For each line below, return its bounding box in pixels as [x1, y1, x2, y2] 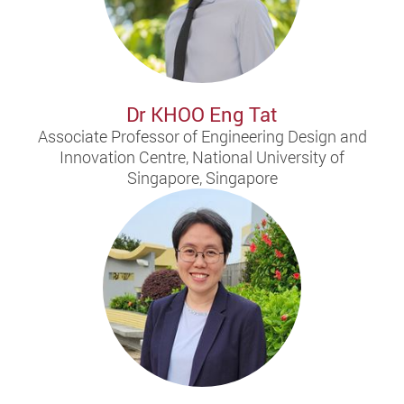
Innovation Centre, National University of [60, 145, 344, 168]
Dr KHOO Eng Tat [126, 100, 278, 127]
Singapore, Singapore [126, 166, 278, 188]
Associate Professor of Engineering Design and [37, 124, 367, 147]
